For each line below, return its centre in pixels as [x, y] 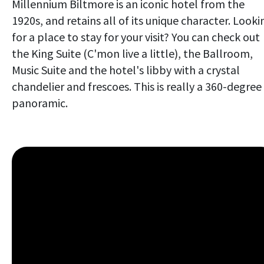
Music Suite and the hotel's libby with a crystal [126, 70]
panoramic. [40, 103]
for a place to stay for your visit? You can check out [136, 37]
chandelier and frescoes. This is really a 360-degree [137, 86]
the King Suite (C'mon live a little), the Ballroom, [132, 53]
